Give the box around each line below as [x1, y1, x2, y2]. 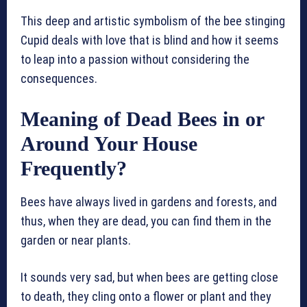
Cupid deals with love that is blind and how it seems [21, 33, 279, 48]
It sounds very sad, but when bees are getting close [21, 270, 278, 285]
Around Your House [21, 132, 197, 156]
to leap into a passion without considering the [21, 52, 249, 67]
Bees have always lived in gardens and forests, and [21, 195, 277, 210]
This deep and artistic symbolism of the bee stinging [21, 14, 285, 29]
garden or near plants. [21, 233, 131, 248]
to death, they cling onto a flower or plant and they [21, 289, 271, 304]
